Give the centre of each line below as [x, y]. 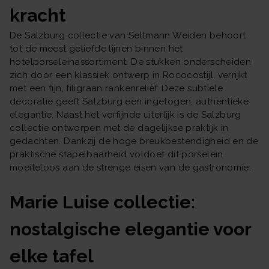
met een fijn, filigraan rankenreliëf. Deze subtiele [116, 88]
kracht [38, 15]
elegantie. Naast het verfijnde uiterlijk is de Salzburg [125, 114]
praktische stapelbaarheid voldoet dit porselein [116, 154]
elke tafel [52, 256]
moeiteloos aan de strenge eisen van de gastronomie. [131, 167]
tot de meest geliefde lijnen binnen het [96, 48]
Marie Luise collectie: [102, 202]
